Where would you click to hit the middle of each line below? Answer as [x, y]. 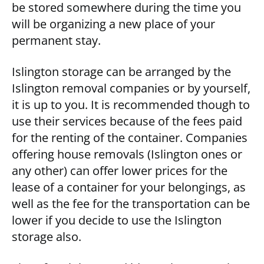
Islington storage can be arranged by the [121, 72]
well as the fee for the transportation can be [131, 204]
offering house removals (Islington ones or [127, 154]
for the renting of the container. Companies [130, 138]
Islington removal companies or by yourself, [131, 88]
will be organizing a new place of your [113, 24]
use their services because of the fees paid [127, 121]
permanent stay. [56, 41]
